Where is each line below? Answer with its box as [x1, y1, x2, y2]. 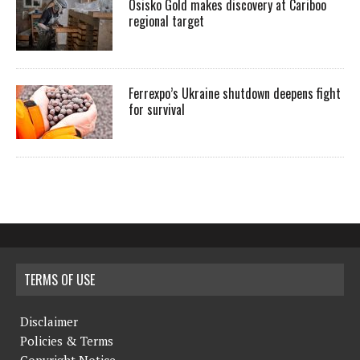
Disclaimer [20, 313, 78, 330]
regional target [129, 11, 204, 31]
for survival [129, 100, 185, 120]
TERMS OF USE [24, 270, 95, 290]
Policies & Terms [20, 333, 113, 350]
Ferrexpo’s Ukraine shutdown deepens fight [129, 84, 341, 104]
